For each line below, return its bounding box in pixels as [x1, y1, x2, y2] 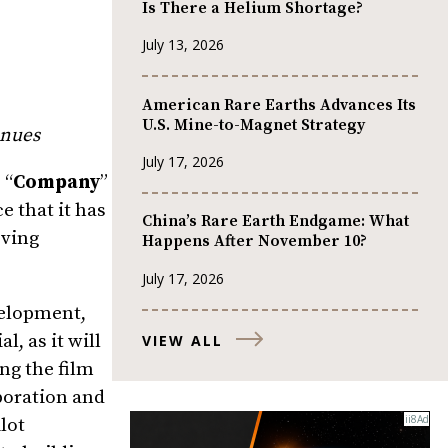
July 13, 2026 [142, 35, 224, 55]
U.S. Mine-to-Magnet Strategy [142, 114, 365, 135]
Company [13, 170, 100, 194]
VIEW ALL [142, 330, 223, 350]
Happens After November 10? [142, 231, 367, 252]
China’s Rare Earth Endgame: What [142, 211, 409, 232]
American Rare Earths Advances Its [142, 94, 416, 115]
